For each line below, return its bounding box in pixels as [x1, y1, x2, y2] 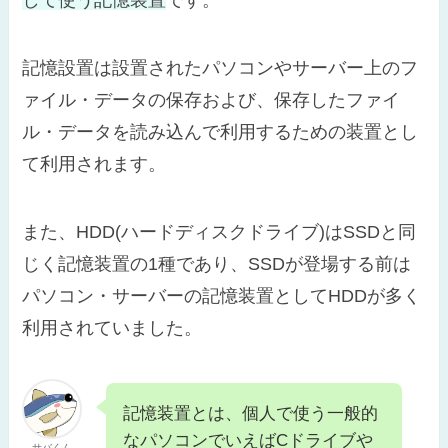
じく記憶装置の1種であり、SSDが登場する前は [22, 253, 412, 274]
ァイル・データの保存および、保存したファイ [22, 89, 401, 110]
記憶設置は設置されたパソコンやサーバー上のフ [22, 57, 419, 78]
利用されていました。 [22, 317, 203, 338]
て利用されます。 [22, 153, 167, 174]
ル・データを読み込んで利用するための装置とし [22, 121, 419, 142]
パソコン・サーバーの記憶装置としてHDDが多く [22, 285, 422, 306]
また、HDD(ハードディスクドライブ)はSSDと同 [22, 221, 417, 242]
